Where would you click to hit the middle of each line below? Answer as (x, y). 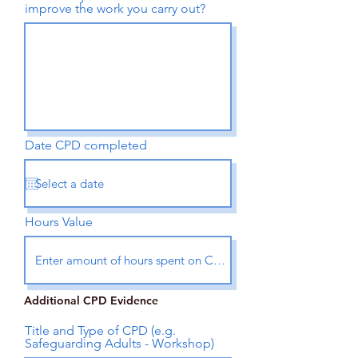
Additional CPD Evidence (91, 300)
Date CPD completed (86, 145)
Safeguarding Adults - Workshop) (119, 343)
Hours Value (59, 222)
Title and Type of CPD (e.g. (100, 330)
